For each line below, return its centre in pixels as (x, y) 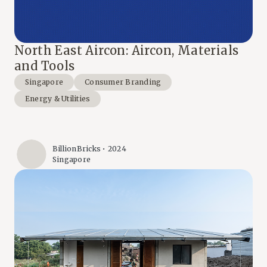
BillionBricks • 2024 (89, 149)
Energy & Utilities (58, 98)
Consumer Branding (123, 82)
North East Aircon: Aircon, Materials (127, 50)
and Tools (45, 66)
